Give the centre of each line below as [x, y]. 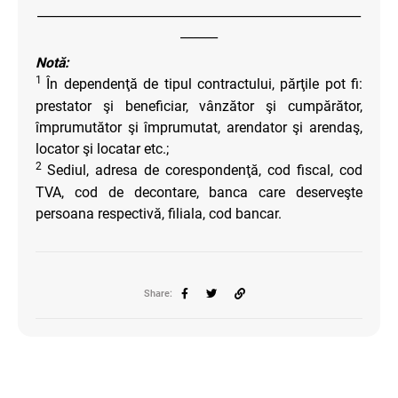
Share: [158, 293]
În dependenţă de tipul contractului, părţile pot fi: [204, 84]
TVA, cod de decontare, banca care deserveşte [199, 192]
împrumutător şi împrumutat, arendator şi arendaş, [199, 127]
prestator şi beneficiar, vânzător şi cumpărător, [199, 106]
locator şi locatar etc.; [102, 148]
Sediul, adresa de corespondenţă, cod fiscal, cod [205, 170]
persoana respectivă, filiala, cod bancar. [159, 213]
